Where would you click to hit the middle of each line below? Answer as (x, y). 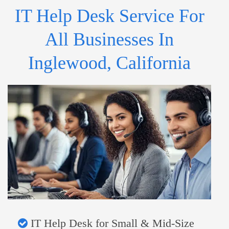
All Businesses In (109, 40)
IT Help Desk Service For (109, 16)
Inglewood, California (109, 63)
